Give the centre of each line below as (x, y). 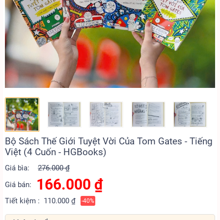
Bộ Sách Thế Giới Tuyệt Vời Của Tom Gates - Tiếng (109, 141)
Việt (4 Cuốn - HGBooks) (56, 152)
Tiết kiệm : (22, 201)
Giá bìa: (17, 168)
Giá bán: (18, 184)
